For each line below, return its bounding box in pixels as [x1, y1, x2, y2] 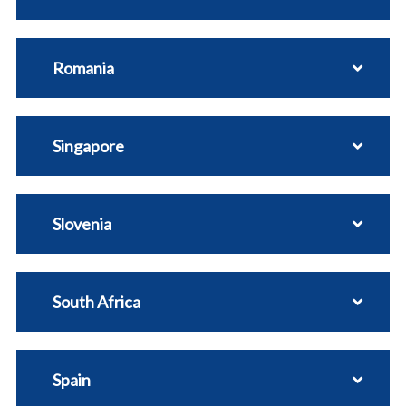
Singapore [52, 135, 124, 156]
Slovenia [52, 213, 111, 234]
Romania [52, 57, 114, 78]
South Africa [52, 291, 140, 312]
